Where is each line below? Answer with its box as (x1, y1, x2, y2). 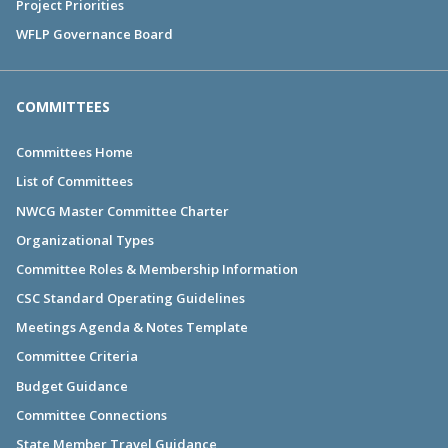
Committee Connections (16, 405, 167, 424)
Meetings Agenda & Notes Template (16, 318, 248, 337)
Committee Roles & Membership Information (16, 259, 298, 278)
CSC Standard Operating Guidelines (16, 289, 245, 308)
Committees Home (16, 143, 133, 162)
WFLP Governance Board (16, 24, 173, 43)
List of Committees (16, 172, 133, 191)
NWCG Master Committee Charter (16, 201, 229, 220)
